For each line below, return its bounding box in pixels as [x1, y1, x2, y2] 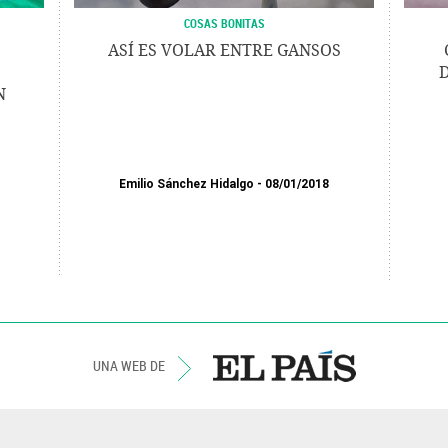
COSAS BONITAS [183, 15, 265, 31]
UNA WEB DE [92, 356, 168, 375]
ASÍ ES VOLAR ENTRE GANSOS [107, 41, 341, 60]
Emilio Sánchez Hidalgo [119, 177, 254, 191]
